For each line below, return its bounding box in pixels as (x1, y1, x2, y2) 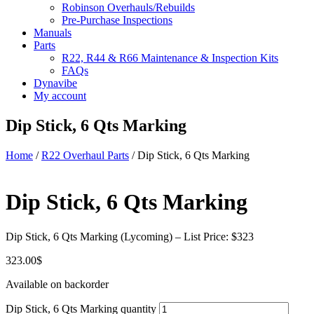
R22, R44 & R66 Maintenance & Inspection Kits (62, 52, 278, 64)
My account (34, 90, 86, 102)
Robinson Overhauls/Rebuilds (62, 1, 195, 13)
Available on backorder (6, 278, 109, 290)
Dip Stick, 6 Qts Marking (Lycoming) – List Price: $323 (6, 230, 254, 243)
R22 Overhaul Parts (41, 149, 129, 161)
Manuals (34, 27, 71, 39)
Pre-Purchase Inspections (62, 14, 172, 26)
